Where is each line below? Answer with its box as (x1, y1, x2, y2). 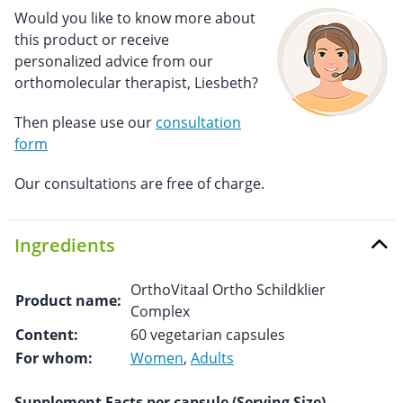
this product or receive (14, 30, 169, 49)
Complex (130, 301, 190, 321)
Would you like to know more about (14, 8, 255, 28)
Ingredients (14, 233, 115, 257)
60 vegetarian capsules (130, 325, 285, 345)
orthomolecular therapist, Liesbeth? (14, 73, 258, 93)
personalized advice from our (14, 51, 213, 71)
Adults (191, 348, 234, 368)
